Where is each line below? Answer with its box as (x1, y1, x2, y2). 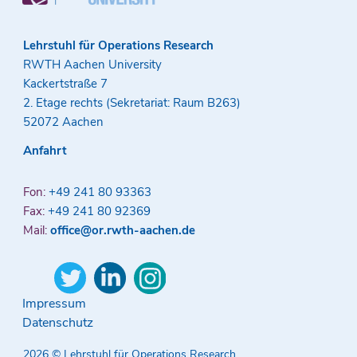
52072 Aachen (22, 114, 104, 131)
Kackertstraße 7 (22, 76, 108, 92)
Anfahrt (22, 143, 67, 159)
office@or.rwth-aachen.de (49, 222, 195, 239)
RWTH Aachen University (22, 57, 162, 73)
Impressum (22, 295, 86, 313)
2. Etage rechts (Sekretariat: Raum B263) (22, 95, 241, 112)
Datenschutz (22, 314, 93, 332)
